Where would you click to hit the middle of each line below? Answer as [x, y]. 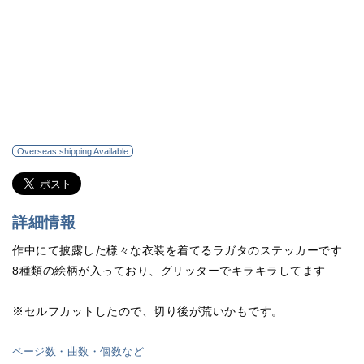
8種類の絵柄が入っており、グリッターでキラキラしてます [169, 270]
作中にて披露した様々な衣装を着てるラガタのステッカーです [178, 250]
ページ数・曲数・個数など [78, 351]
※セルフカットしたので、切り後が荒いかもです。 [148, 311]
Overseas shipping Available [73, 151]
